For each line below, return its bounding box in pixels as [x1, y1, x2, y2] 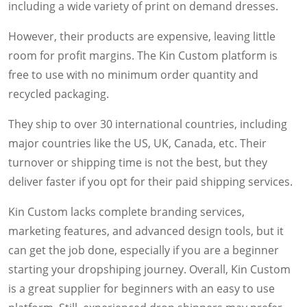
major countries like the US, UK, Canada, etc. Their [8, 135, 267, 151]
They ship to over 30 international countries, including [8, 116, 287, 132]
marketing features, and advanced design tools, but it [8, 223, 284, 238]
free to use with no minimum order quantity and [8, 66, 258, 82]
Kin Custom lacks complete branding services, [8, 204, 245, 219]
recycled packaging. [8, 86, 109, 101]
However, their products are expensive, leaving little [8, 28, 275, 44]
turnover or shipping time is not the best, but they [8, 154, 267, 170]
